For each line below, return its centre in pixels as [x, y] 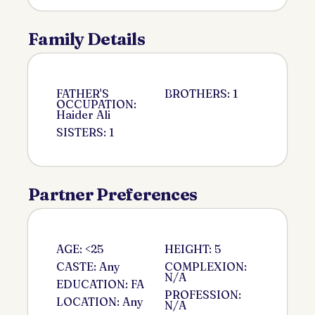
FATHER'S [83, 93]
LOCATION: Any [100, 301]
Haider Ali [83, 114]
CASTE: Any [88, 266]
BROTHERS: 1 [201, 93]
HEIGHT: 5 [193, 249]
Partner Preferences [113, 194]
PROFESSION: [203, 294]
